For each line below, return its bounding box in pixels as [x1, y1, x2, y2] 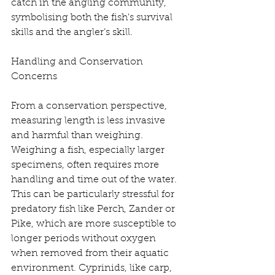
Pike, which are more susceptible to [11, 219, 179, 230]
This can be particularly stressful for [11, 190, 177, 200]
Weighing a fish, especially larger [11, 145, 167, 156]
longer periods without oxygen [11, 234, 158, 244]
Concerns [11, 72, 57, 82]
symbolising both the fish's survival [11, 13, 175, 23]
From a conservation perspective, [11, 101, 169, 112]
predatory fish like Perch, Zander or [11, 204, 177, 215]
